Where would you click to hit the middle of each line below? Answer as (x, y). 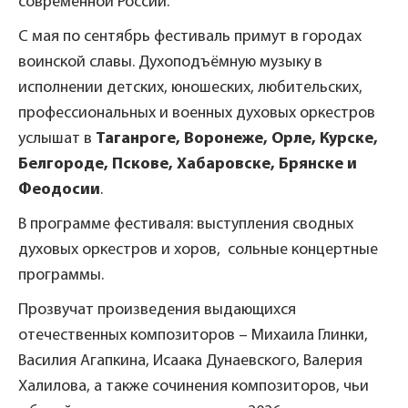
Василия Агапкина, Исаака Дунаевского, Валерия (190, 361)
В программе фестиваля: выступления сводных (186, 224)
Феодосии (59, 189)
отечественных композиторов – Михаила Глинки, (193, 335)
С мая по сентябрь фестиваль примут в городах (190, 36)
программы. (61, 275)
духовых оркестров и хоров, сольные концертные (198, 250)
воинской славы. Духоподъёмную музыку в (170, 62)
